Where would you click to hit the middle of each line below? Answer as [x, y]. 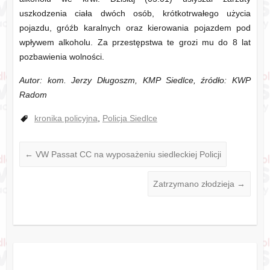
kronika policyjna [66, 118]
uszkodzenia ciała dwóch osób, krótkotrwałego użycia [135, 14]
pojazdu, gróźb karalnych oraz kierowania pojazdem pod [135, 28]
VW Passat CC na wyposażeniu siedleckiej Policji [127, 155]
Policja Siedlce [130, 118]
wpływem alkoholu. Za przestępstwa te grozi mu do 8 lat [135, 42]
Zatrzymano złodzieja [195, 184]
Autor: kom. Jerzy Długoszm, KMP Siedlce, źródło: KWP [135, 80]
